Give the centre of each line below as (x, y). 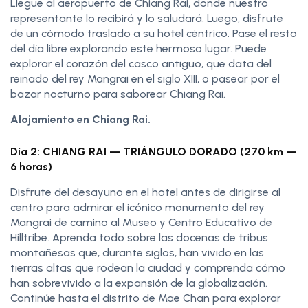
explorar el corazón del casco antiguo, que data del (141, 63)
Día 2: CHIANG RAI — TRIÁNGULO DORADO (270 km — (154, 151)
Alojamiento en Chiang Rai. (80, 119)
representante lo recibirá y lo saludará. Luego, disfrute (147, 18)
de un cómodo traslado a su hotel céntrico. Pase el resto (154, 33)
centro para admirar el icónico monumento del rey (137, 207)
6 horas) (31, 166)
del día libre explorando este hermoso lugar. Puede (139, 48)
